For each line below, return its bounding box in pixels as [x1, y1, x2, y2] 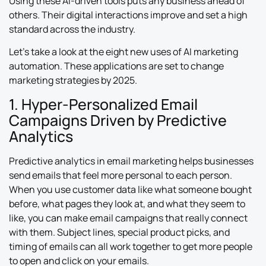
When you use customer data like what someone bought [9, 182, 252, 196]
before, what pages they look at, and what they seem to [9, 197, 245, 210]
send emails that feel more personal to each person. [9, 168, 232, 182]
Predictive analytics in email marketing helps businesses [9, 154, 254, 167]
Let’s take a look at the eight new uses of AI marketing [9, 45, 238, 59]
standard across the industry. [9, 22, 135, 36]
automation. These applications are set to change [9, 59, 224, 73]
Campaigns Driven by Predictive [9, 109, 227, 131]
